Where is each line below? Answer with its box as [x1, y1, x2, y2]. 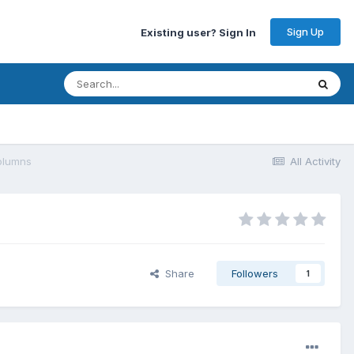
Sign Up [287, 24, 324, 38]
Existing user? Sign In [141, 25, 256, 39]
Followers [232, 267, 278, 281]
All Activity [290, 155, 341, 168]
